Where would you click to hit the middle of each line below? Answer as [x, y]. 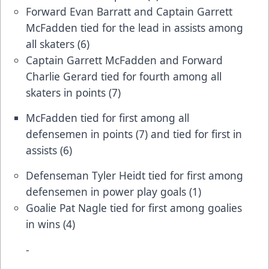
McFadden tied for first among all [107, 117]
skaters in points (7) [73, 92]
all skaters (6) [58, 44]
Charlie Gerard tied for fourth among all [124, 76]
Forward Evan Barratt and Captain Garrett [129, 11]
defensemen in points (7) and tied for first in [134, 134]
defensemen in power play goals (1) [113, 191]
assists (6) [49, 150]
